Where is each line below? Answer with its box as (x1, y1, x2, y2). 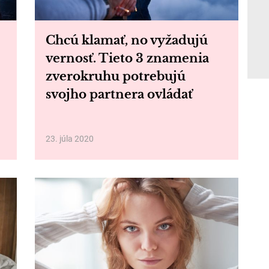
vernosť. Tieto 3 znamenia (45, 51, 209, 65)
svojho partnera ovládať (45, 87, 193, 101)
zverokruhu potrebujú (45, 69, 186, 83)
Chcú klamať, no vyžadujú (45, 33, 208, 47)
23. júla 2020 (45, 134, 94, 144)
